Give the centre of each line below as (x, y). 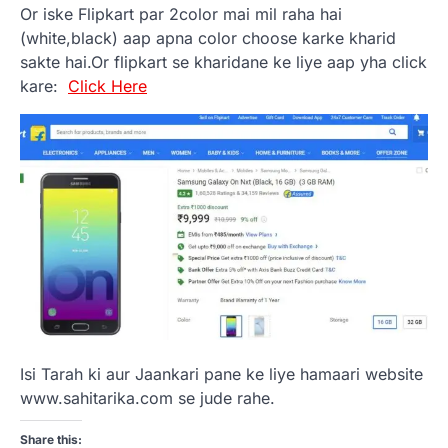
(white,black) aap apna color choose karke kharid (208, 38)
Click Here (107, 86)
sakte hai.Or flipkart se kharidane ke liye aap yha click (223, 62)
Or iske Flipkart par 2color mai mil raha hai (181, 14)
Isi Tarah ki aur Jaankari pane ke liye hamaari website (221, 373)
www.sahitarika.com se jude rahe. (147, 397)
